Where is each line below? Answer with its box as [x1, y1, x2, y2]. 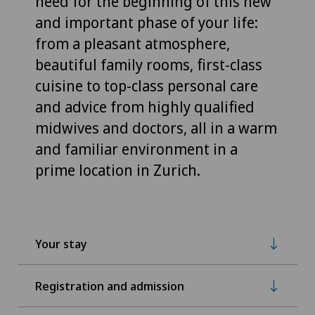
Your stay [35, 235, 87, 252]
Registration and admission [35, 277, 184, 294]
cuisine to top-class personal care [35, 76, 258, 96]
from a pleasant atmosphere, [35, 34, 230, 54]
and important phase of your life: [35, 13, 258, 33]
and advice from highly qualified [35, 97, 255, 117]
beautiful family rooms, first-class [35, 55, 262, 75]
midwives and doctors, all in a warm [35, 118, 277, 139]
